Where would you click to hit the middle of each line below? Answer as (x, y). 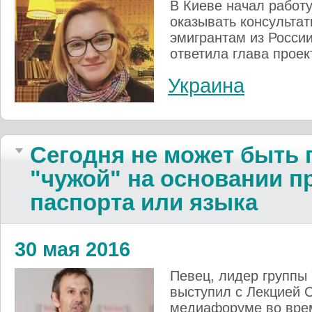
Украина (206, 85)
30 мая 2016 (72, 249)
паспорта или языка (144, 202)
